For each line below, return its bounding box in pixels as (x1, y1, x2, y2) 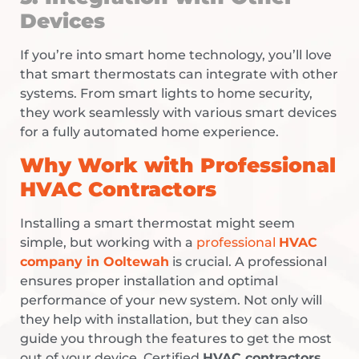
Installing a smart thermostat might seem (20, 216, 295, 232)
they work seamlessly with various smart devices (20, 104, 337, 120)
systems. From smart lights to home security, (20, 85, 313, 101)
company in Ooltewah (20, 254, 169, 270)
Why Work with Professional (20, 153, 336, 178)
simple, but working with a (20, 235, 193, 251)
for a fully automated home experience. (20, 123, 279, 139)
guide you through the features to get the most (20, 331, 332, 347)
